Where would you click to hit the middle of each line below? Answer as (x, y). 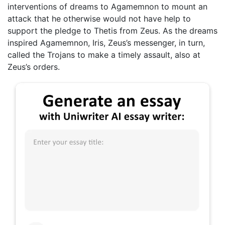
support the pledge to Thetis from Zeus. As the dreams (113, 31)
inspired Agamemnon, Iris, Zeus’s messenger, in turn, (106, 43)
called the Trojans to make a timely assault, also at (104, 55)
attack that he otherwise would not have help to (99, 19)
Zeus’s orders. (34, 67)
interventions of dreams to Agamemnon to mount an (107, 7)
